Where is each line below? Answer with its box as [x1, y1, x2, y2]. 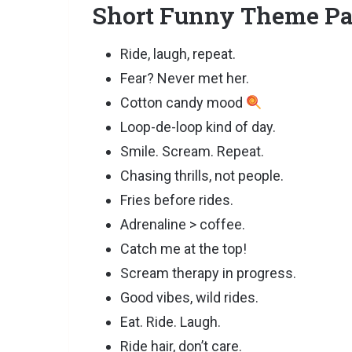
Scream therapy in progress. [120, 265, 296, 282]
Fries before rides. [120, 192, 233, 209]
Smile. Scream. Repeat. [120, 143, 264, 160]
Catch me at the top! [120, 240, 247, 258]
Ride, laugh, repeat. [120, 46, 236, 63]
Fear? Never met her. [120, 70, 249, 87]
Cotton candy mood [120, 94, 246, 112]
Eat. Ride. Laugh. [120, 313, 221, 331]
